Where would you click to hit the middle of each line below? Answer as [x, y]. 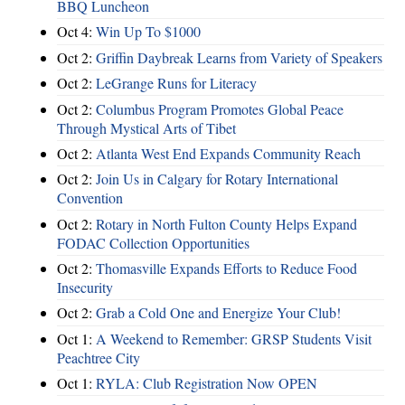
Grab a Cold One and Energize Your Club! [218, 313]
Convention [90, 198]
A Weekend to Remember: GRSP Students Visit [234, 338]
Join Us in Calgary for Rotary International [217, 179]
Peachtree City [99, 357]
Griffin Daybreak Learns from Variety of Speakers [239, 57]
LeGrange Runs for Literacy [176, 83]
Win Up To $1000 [148, 32]
